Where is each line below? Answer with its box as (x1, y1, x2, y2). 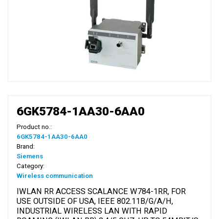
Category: (17, 162, 45, 170)
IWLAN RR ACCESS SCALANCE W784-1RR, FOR (17, 187, 186, 197)
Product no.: (17, 123, 52, 131)
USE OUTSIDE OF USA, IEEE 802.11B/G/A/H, (17, 197, 174, 206)
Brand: (17, 143, 35, 151)
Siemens (17, 153, 44, 160)
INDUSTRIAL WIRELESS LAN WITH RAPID (17, 206, 168, 216)
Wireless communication (17, 172, 93, 180)
